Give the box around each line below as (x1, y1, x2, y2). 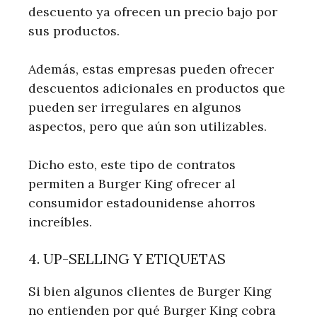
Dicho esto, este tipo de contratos (28, 156, 236, 173)
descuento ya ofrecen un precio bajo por (28, 3, 277, 20)
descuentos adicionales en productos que (28, 79, 285, 96)
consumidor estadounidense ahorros (28, 194, 255, 211)
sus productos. (28, 22, 120, 39)
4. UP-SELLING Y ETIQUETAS (28, 249, 226, 267)
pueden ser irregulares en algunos (28, 98, 241, 115)
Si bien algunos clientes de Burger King (28, 282, 272, 299)
